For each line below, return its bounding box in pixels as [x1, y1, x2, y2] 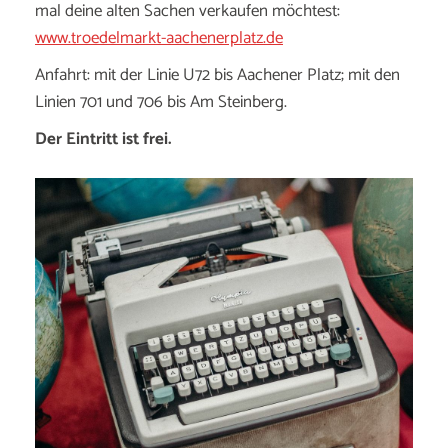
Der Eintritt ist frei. [35, 125, 172, 153]
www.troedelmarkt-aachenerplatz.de [35, 24, 283, 52]
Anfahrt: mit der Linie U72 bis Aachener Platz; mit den [35, 61, 400, 89]
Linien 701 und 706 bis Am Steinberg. [35, 88, 287, 116]
